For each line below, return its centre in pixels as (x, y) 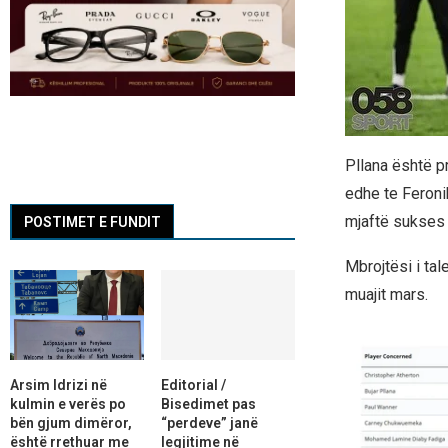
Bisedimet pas (208, 403)
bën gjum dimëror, (71, 422)
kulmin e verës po (68, 403)
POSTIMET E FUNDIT (92, 222)
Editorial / (193, 384)
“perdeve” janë (209, 422)
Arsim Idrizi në (58, 384)
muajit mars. (388, 295)
